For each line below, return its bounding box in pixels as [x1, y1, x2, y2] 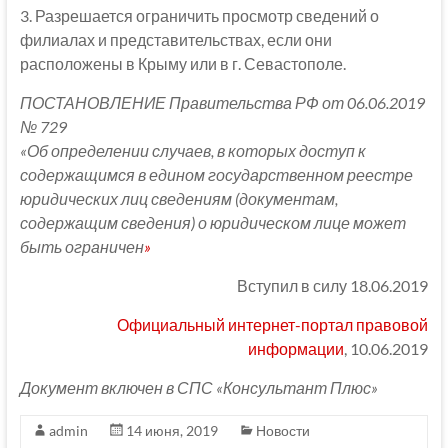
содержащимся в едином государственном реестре [19, 165, 413, 185]
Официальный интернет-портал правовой [117, 315, 429, 335]
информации [248, 339, 345, 359]
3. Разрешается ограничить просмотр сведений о [19, 6, 379, 26]
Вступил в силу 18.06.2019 [237, 276, 429, 296]
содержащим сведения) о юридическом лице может [19, 213, 406, 233]
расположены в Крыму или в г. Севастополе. [19, 54, 346, 74]
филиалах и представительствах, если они [19, 30, 332, 50]
